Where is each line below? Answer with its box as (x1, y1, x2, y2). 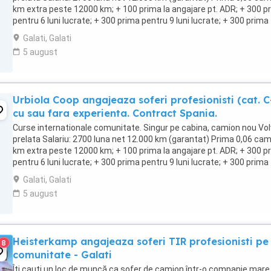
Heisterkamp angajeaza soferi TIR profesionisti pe (13, 235, 269, 247)
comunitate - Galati (13, 249, 112, 261)
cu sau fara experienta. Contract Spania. (13, 107, 217, 119)
